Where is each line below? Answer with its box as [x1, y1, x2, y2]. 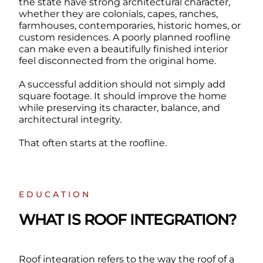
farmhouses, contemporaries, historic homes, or [18, 19, 241, 31]
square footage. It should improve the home [18, 90, 227, 102]
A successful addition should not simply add [18, 78, 225, 90]
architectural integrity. [18, 113, 122, 125]
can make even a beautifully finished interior [18, 43, 228, 55]
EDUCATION [18, 188, 91, 200]
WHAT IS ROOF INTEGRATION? [18, 210, 237, 228]
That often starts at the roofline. [18, 137, 167, 149]
